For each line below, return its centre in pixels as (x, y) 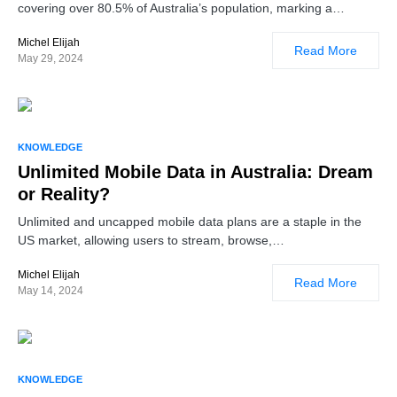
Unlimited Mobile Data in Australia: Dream (195, 171)
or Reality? (64, 194)
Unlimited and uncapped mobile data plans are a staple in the (190, 221)
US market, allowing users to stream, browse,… (151, 240)
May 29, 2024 (51, 58)
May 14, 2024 (51, 290)
